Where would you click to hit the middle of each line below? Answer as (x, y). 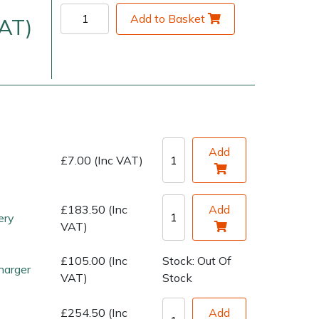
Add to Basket (168, 19)
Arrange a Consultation (185, 171)
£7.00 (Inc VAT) (102, 161)
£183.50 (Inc (94, 209)
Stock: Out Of (197, 261)
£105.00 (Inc (94, 261)
